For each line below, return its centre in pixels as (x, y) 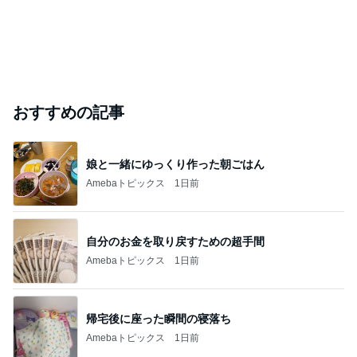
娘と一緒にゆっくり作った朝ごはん (175, 164)
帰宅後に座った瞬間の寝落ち (159, 318)
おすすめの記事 (69, 112)
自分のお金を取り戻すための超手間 (175, 241)
